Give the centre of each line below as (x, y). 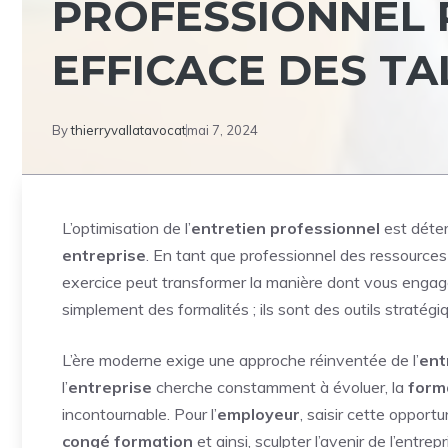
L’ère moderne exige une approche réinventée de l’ (240, 360)
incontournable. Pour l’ (139, 414)
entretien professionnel (285, 228)
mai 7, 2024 (222, 130)
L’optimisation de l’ (126, 228)
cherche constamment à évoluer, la (280, 387)
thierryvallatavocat (128, 130)
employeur (258, 414)
